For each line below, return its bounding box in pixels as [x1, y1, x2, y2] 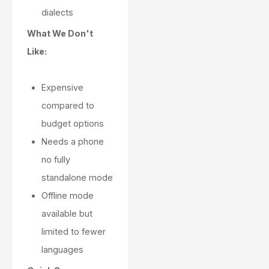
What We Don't [27, 28, 93, 39]
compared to [41, 100, 94, 111]
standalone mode [41, 172, 113, 183]
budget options [41, 118, 104, 129]
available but [41, 208, 92, 219]
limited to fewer [41, 226, 106, 237]
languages [41, 244, 83, 255]
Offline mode [41, 190, 94, 201]
